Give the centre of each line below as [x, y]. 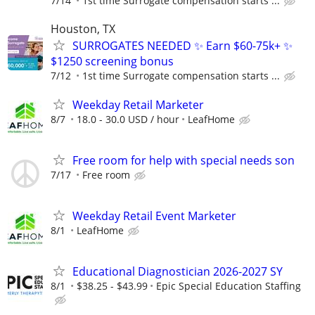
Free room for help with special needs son [184, 160]
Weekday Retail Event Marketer [154, 216]
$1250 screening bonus [112, 61]
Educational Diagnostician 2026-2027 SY [178, 272]
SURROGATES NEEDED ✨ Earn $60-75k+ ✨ [182, 45]
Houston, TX [83, 28]
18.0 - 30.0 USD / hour [128, 119]
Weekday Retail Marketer [138, 104]
